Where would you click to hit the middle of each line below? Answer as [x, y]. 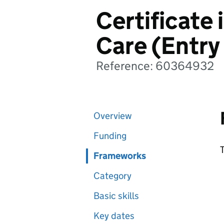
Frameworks [120, 156]
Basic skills [116, 196]
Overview [113, 116]
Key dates [114, 216]
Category [112, 176]
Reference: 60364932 [155, 66]
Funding [110, 136]
